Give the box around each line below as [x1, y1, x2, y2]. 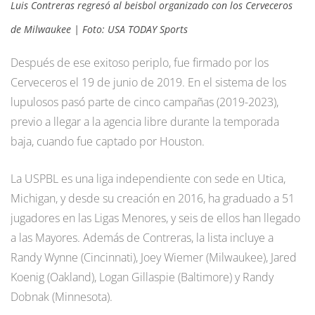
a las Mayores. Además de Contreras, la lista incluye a [11, 229, 274, 245]
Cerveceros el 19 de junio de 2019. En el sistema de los [11, 74, 286, 90]
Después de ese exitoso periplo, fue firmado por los [11, 54, 269, 70]
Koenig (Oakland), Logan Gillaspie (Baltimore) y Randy [11, 269, 274, 285]
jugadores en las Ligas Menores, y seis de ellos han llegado [11, 210, 300, 226]
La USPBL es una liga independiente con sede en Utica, [11, 170, 285, 186]
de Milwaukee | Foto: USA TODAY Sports [11, 22, 188, 36]
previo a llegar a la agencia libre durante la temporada [11, 113, 279, 129]
